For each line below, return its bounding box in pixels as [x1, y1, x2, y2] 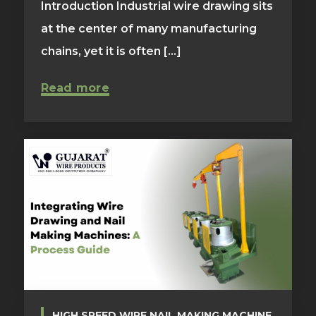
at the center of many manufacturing [40, 22, 257, 36]
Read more [40, 81, 109, 95]
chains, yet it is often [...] [40, 44, 181, 59]
